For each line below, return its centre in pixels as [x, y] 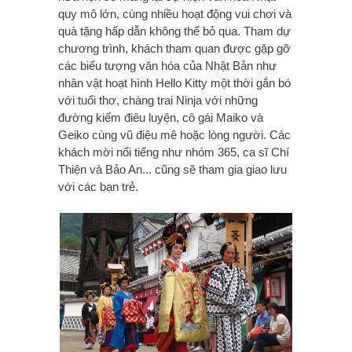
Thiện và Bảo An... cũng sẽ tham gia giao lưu [172, 169]
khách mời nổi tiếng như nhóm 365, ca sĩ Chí [174, 152]
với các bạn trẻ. [98, 186]
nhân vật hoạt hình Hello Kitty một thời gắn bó [174, 82]
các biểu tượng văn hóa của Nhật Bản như [167, 65]
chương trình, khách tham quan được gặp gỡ [174, 48]
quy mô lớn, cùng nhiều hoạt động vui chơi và [175, 13]
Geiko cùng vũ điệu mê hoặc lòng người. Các [174, 134]
